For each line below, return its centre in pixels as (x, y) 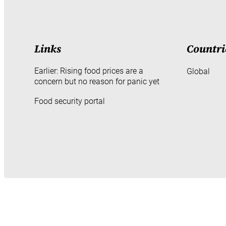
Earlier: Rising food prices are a (89, 71)
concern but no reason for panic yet (97, 82)
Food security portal (70, 101)
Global (198, 72)
